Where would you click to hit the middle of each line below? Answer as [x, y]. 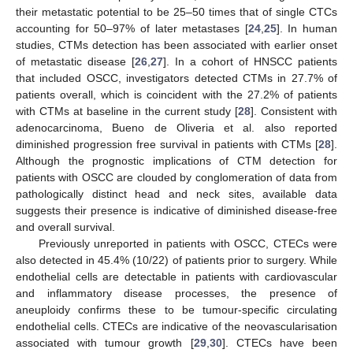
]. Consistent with [294, 111]
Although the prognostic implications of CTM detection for [176, 161]
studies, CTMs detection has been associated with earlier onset [176, 45]
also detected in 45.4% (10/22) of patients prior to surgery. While [176, 260]
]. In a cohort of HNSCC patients [250, 61]
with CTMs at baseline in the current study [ [127, 111]
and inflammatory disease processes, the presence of [176, 293]
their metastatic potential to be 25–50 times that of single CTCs [176, 12]
